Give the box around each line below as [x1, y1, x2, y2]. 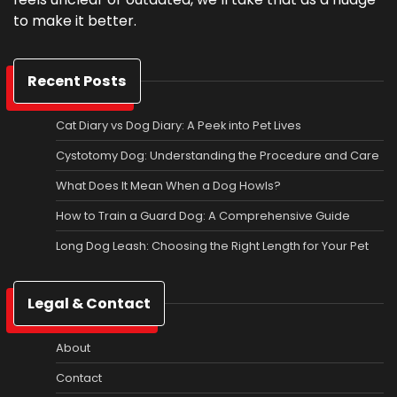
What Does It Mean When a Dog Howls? [56, 177, 281, 195]
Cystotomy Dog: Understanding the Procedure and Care [56, 147, 379, 165]
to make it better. [13, 11, 136, 32]
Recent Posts [27, 71, 127, 92]
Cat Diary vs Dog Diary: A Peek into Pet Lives [56, 117, 301, 135]
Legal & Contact [27, 293, 151, 315]
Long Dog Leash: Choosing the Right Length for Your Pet [56, 237, 369, 255]
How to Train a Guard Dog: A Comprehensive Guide [56, 207, 350, 225]
